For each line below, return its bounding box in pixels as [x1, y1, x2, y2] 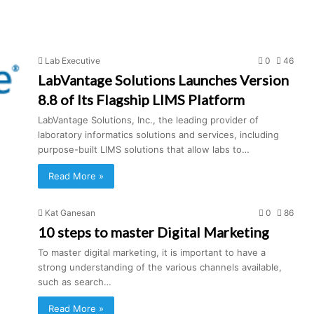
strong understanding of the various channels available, [38, 261, 282, 273]
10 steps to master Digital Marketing [38, 224, 269, 240]
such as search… [38, 276, 111, 287]
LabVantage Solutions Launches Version [38, 71, 289, 88]
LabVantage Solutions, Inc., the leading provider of [38, 114, 259, 125]
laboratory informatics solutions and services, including [38, 129, 279, 140]
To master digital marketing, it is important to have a [38, 247, 266, 258]
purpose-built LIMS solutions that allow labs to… [38, 144, 250, 155]
